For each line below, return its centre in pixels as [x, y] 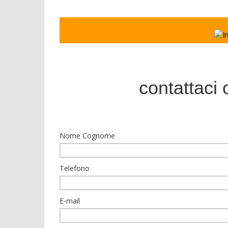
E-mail [70, 201]
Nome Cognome [87, 136]
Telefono [75, 168]
